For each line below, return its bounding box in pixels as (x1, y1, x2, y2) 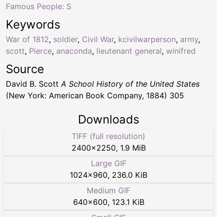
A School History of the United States (61, 79, 200, 89)
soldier (53, 34, 77, 45)
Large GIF (91, 158, 126, 169)
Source (6, 62, 44, 77)
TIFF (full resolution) (72, 131, 145, 141)
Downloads (77, 112, 139, 127)
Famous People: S (6, 1, 71, 12)
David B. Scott (6, 79, 61, 89)
